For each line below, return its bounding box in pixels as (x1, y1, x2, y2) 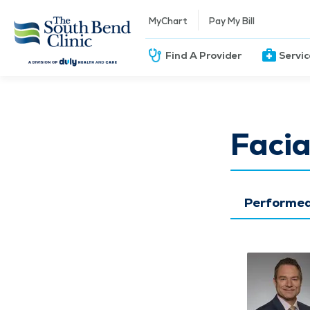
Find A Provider (165, 48, 242, 62)
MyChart (149, 15, 188, 27)
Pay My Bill (209, 15, 255, 27)
